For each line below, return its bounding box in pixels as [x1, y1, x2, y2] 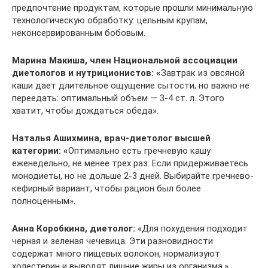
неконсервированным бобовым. [12, 27, 145, 38]
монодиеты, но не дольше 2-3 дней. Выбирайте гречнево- [12, 170, 254, 181]
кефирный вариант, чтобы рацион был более [12, 182, 201, 194]
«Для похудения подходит [135, 223, 248, 234]
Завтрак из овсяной [161, 67, 245, 78]
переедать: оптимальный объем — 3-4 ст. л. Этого [12, 92, 224, 103]
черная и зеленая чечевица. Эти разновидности [12, 235, 213, 246]
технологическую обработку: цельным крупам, [12, 14, 208, 26]
